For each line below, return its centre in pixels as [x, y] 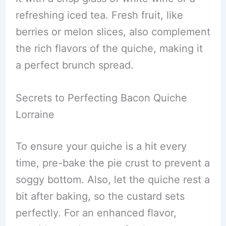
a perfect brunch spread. [74, 65]
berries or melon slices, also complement [113, 32]
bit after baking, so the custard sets [100, 196]
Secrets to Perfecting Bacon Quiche [101, 98]
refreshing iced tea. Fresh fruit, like [99, 15]
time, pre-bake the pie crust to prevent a [112, 163]
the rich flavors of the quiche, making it [109, 49]
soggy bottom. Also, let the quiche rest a [112, 180]
